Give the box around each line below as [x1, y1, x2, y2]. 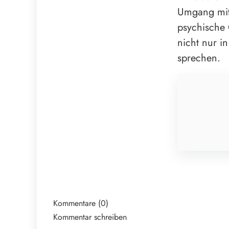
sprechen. [177, 50, 220, 65]
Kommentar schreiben [53, 211, 127, 223]
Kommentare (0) [53, 197, 108, 209]
